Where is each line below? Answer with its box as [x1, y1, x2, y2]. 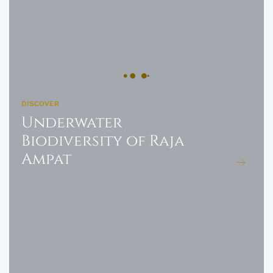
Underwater [21, 113, 122, 133]
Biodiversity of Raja [21, 131, 185, 151]
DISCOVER [21, 99, 59, 108]
